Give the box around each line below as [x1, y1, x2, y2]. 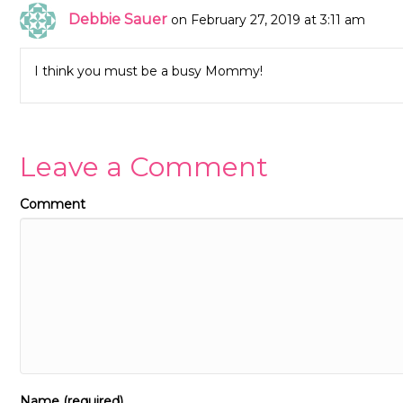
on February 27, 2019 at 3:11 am [171, 11, 365, 28]
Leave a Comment [20, 150, 268, 184]
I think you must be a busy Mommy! [34, 63, 263, 80]
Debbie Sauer [68, 10, 167, 28]
